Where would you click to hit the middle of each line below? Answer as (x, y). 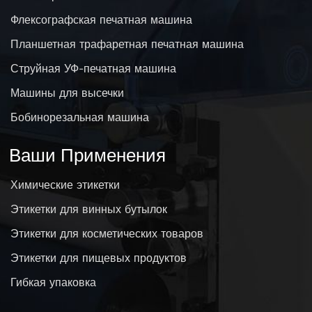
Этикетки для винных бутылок (89, 209)
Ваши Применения (88, 155)
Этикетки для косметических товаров (107, 233)
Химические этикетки (65, 184)
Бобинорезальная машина (80, 117)
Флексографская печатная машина (102, 20)
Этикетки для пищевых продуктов (99, 257)
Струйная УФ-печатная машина (94, 69)
